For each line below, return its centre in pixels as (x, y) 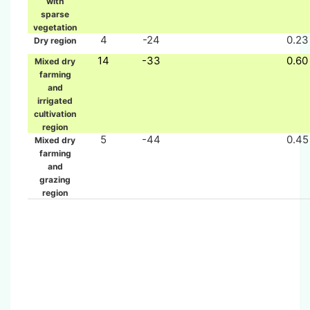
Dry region (55, 40)
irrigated (55, 100)
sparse (55, 14)
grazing (55, 179)
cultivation (55, 113)
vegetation (55, 27)
